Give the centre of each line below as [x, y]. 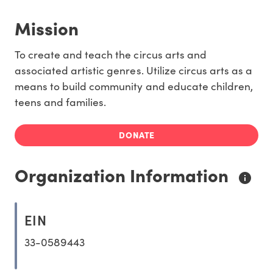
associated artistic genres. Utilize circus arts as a [134, 70]
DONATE [137, 135]
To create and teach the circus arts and [111, 55]
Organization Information [124, 175]
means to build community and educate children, [134, 86]
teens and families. [61, 102]
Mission [47, 28]
